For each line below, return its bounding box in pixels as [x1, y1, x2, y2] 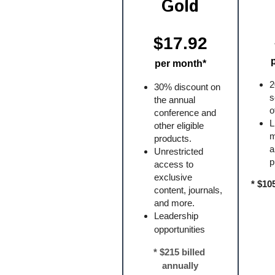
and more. [153, 198, 195, 208]
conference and [153, 107, 216, 118]
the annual [153, 95, 195, 105]
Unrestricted [153, 146, 203, 157]
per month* [154, 58, 206, 69]
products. [153, 133, 192, 144]
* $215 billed [153, 247, 205, 257]
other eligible [153, 120, 204, 131]
